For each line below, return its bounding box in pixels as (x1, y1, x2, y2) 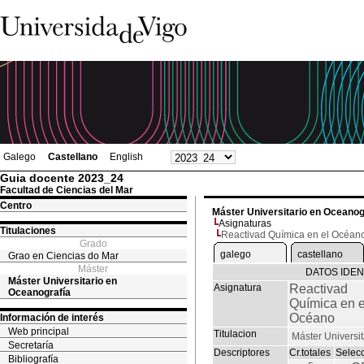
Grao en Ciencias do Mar (8, 250, 119, 262)
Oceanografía (8, 287, 71, 298)
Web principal (8, 326, 69, 337)
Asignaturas (219, 218, 271, 229)
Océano (289, 311, 335, 325)
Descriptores (214, 347, 270, 358)
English (110, 151, 143, 162)
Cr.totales (289, 347, 331, 358)
